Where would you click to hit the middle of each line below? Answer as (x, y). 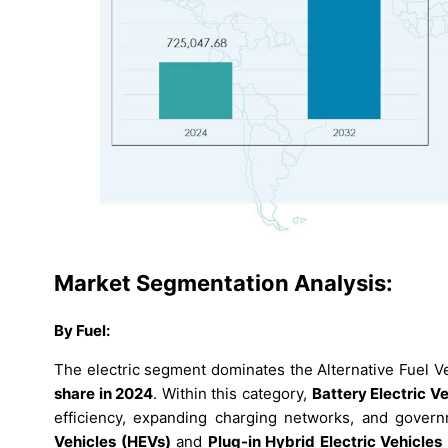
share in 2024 (104, 393)
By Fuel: (82, 330)
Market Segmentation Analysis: (223, 282)
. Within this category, (232, 393)
